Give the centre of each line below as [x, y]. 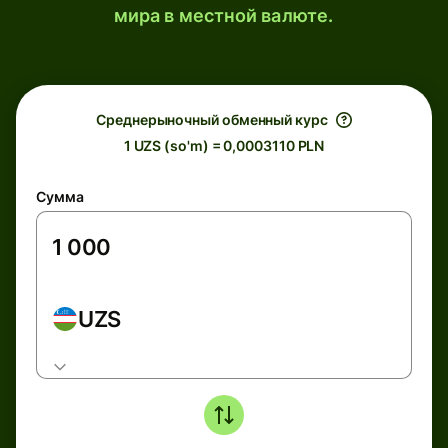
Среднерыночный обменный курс [212, 119]
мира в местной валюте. [223, 15]
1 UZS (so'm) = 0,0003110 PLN [224, 145]
